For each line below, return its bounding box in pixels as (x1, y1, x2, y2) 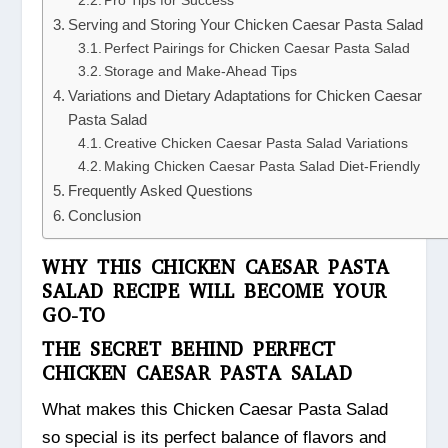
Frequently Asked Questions (68, 182, 254, 200)
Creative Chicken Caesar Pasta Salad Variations (104, 136, 409, 152)
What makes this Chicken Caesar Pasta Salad (42, 400, 389, 420)
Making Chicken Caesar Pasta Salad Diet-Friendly (104, 159, 421, 175)
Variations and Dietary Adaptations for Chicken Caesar (68, 87, 423, 105)
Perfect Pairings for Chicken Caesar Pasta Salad (104, 41, 411, 57)
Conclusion (68, 207, 142, 225)
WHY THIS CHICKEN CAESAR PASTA (42, 255, 390, 281)
